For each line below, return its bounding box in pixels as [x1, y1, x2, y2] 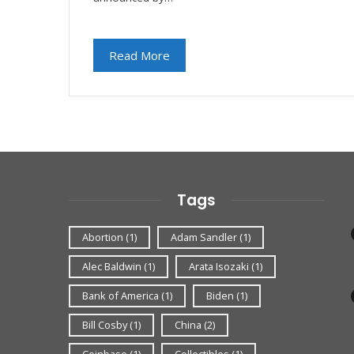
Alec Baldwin [82, 258, 141, 273]
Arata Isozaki [189, 258, 249, 273]
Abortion [82, 229, 123, 244]
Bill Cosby [82, 317, 127, 332]
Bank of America [82, 288, 159, 303]
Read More [109, 47, 170, 63]
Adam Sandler [171, 229, 237, 244]
